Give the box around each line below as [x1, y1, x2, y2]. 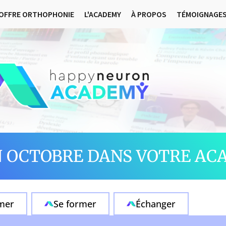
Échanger [136, 198, 176, 210]
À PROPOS [131, 9, 166, 19]
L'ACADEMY [84, 9, 121, 19]
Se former [53, 198, 96, 210]
